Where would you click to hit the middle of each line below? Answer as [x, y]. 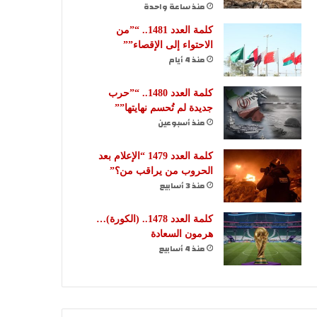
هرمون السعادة [182, 234]
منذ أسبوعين [181, 123]
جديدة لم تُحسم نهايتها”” [164, 108]
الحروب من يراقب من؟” [161, 171]
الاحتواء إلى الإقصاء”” [168, 45]
